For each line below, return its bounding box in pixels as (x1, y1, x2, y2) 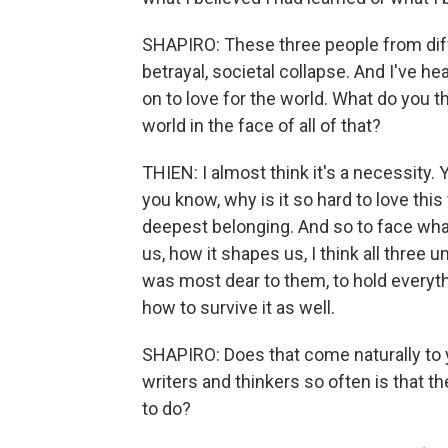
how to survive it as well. (142, 297, 335, 318)
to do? (142, 398, 191, 419)
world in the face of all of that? (142, 115, 381, 136)
